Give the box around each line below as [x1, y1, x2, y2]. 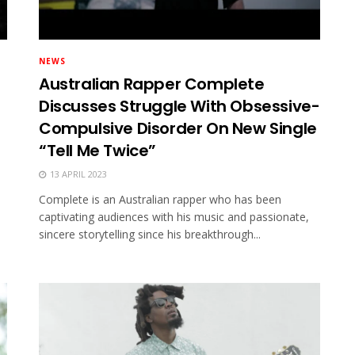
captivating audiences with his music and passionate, [39, 208, 309, 224]
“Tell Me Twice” [39, 139, 156, 162]
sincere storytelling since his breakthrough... [39, 226, 261, 242]
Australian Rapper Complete [39, 72, 265, 95]
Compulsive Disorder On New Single [39, 116, 317, 139]
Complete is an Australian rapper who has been [39, 191, 281, 207]
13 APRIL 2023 [48, 167, 107, 180]
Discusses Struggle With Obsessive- [39, 94, 320, 117]
